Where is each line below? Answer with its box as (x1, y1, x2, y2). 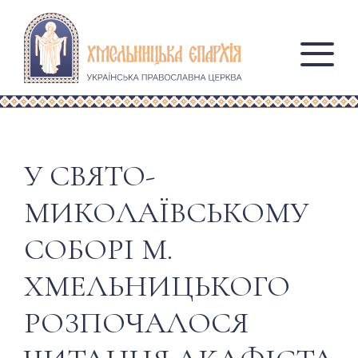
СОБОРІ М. (24, 231, 173, 268)
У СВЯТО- (24, 157, 155, 195)
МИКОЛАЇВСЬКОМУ (24, 194, 308, 232)
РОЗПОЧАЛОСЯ (24, 304, 249, 342)
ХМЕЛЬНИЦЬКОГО (24, 268, 290, 305)
